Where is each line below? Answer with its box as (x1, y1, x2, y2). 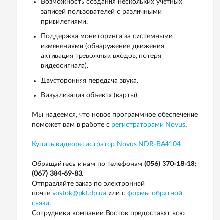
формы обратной (127, 190, 182, 197)
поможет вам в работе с (32, 121, 111, 128)
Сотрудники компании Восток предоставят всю (32, 209, 185, 217)
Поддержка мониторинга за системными (41, 32, 173, 40)
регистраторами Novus (111, 121, 185, 128)
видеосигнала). (41, 62, 88, 69)
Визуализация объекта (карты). (41, 91, 138, 99)
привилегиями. (41, 18, 88, 25)
